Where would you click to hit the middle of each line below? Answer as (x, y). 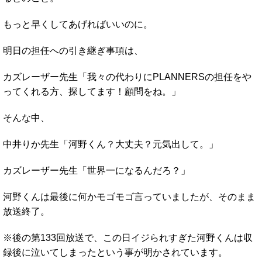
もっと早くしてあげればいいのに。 (78, 24)
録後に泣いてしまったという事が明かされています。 (115, 252)
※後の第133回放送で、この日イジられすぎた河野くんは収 (128, 237)
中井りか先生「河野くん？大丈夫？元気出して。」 (111, 144)
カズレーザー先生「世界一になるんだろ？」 (96, 170)
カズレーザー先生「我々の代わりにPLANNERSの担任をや (127, 77)
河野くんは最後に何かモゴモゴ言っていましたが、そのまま (129, 196)
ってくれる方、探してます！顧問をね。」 (92, 91)
